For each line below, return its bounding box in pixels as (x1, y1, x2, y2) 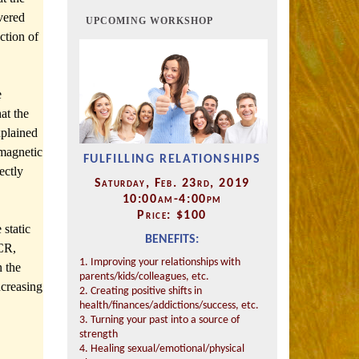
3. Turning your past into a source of (79, 314, 240, 326)
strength (79, 329, 118, 341)
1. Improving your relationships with (79, 256, 240, 268)
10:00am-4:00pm (122, 193, 222, 206)
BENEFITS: (145, 233, 200, 246)
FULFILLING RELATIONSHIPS (83, 153, 261, 166)
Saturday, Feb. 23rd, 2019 (94, 177, 250, 190)
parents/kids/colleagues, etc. (79, 271, 209, 283)
